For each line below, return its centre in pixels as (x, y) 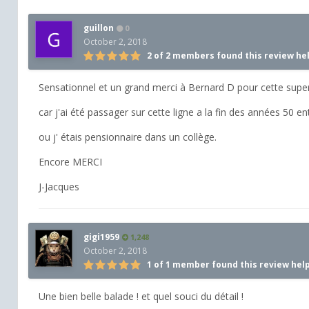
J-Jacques (59, 186)
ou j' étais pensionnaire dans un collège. (128, 137)
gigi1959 (101, 237)
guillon (99, 28)
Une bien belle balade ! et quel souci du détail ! (141, 296)
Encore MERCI (70, 161)
